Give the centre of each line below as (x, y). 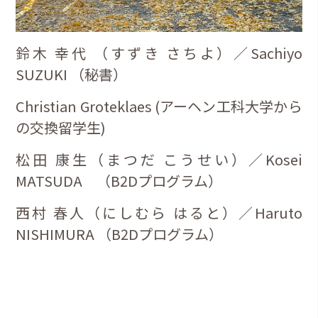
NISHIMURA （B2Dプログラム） (120, 234)
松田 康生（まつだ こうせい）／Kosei (159, 160)
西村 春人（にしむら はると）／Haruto (159, 213)
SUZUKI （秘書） (72, 75)
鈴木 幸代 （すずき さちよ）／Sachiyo (159, 53)
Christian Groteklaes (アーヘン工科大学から (159, 106)
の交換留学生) (61, 128)
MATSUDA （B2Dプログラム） (119, 181)
